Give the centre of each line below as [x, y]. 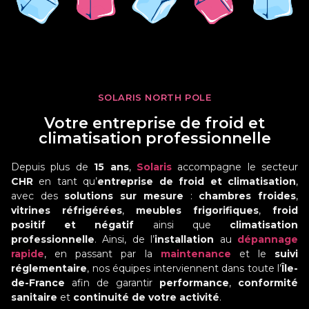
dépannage [268, 239]
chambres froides [248, 196]
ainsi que [182, 225]
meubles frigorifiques [197, 210]
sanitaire [34, 297]
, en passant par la [102, 253]
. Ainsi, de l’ [125, 239]
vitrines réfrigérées [67, 210]
